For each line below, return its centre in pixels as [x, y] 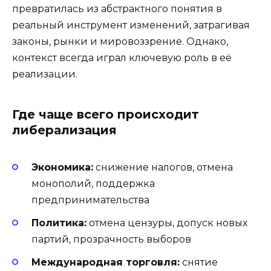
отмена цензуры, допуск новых [167, 223]
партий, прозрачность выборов [111, 239]
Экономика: [62, 167]
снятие [199, 263]
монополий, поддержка [93, 183]
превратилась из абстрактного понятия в [117, 8]
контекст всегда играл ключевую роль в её [122, 57]
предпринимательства [90, 200]
